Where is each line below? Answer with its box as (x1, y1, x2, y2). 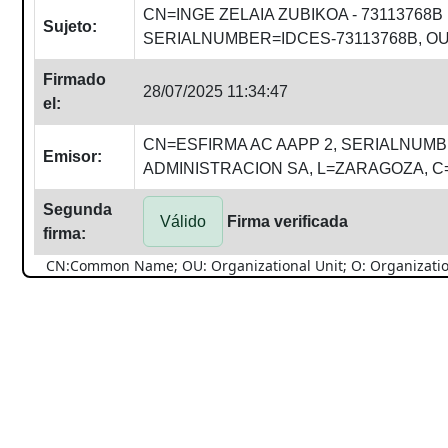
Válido (160, 213, 206, 230)
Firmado (43, 71, 106, 88)
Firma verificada (227, 213, 348, 230)
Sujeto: (43, 18, 97, 35)
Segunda (43, 201, 112, 218)
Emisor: (43, 148, 102, 165)
